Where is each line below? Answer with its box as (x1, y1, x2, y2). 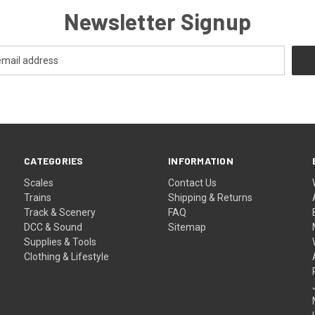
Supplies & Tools (24, 236, 97, 247)
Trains (24, 191, 52, 203)
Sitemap (168, 221, 207, 233)
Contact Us (168, 176, 217, 188)
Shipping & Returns (168, 191, 253, 203)
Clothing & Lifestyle (24, 250, 110, 262)
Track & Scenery (24, 206, 96, 218)
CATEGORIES (24, 154, 84, 167)
